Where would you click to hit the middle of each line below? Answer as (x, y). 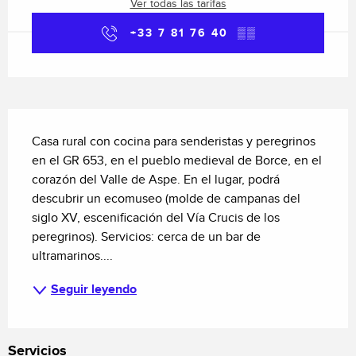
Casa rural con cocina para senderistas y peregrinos (174, 141)
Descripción (51, 116)
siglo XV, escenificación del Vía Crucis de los (156, 218)
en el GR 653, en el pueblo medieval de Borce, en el (177, 161)
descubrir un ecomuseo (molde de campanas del (166, 199)
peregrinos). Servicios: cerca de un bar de (146, 237)
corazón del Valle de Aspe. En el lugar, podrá (156, 180)
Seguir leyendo (94, 289)
